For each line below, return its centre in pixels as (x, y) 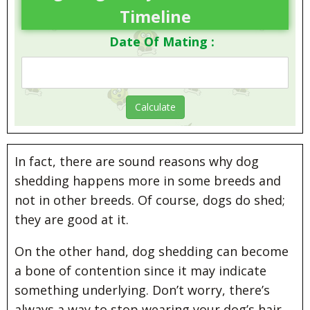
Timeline (155, 17)
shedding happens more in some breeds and (148, 181)
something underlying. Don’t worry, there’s (142, 290)
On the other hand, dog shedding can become (152, 252)
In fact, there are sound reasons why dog (137, 162)
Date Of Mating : (162, 42)
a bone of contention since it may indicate (140, 271)
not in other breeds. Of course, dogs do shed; (150, 200)
